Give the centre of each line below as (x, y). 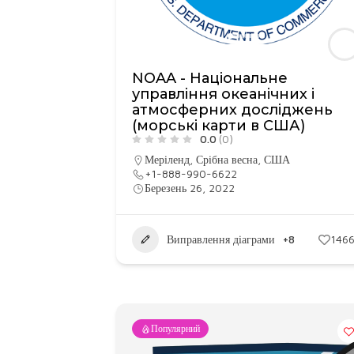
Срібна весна (227, 159)
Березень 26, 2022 (190, 188)
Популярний (175, 328)
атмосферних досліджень (232, 110)
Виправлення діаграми (221, 239)
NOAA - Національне (210, 78)
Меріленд (167, 159)
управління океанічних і (223, 94)
